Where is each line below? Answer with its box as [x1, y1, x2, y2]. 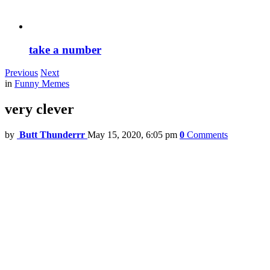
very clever [5, 101, 74, 118]
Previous [5, 67, 38, 78]
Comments [187, 130, 228, 140]
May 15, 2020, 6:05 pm [87, 130, 177, 140]
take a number [29, 43, 101, 56]
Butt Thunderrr [19, 130, 85, 140]
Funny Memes [14, 78, 69, 89]
